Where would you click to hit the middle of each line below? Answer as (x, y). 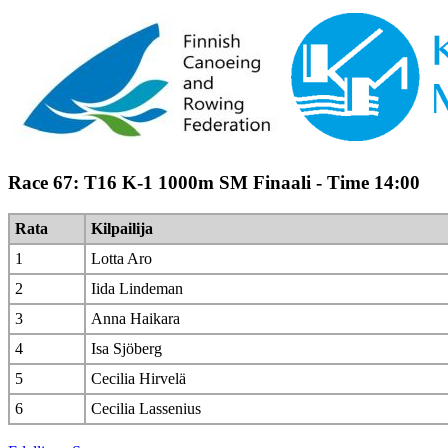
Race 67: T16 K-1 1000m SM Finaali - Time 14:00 (214, 183)
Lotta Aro (121, 259)
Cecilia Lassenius (146, 409)
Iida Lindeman (137, 289)
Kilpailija (122, 229)
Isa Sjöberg (126, 349)
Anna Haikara (135, 319)
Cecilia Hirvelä (138, 379)
